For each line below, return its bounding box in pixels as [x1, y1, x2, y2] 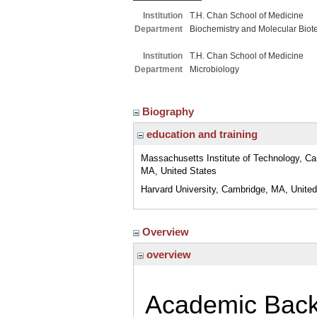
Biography [142, 105, 197, 117]
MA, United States [141, 166, 217, 176]
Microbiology [190, 64, 239, 74]
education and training [144, 128, 258, 140]
